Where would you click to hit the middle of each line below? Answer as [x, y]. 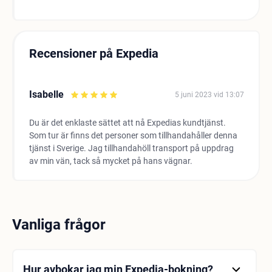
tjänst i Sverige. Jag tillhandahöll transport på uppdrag [131, 148]
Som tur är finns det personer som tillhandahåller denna [133, 135]
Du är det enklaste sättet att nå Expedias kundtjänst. [127, 123]
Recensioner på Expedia [94, 53]
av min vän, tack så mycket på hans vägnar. [111, 161]
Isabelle [46, 94]
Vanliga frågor [59, 225]
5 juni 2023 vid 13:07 [209, 95]
